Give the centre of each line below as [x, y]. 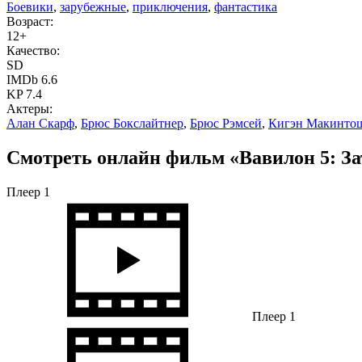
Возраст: [30, 21]
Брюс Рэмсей [226, 123]
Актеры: [29, 108]
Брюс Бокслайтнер [132, 123]
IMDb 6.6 [32, 79]
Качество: [33, 50]
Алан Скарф [40, 123]
